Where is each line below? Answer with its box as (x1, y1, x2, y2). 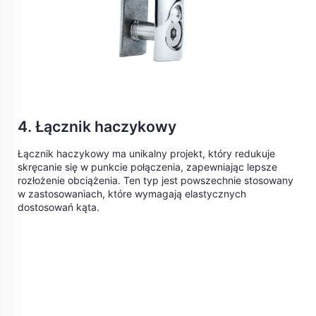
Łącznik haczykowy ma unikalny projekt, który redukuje (18, 147, 275, 160)
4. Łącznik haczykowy (18, 117, 176, 136)
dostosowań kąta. (18, 201, 99, 214)
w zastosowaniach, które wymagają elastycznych (18, 188, 246, 200)
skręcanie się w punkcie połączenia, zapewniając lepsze (18, 161, 277, 174)
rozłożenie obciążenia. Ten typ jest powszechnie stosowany (18, 174, 293, 187)
